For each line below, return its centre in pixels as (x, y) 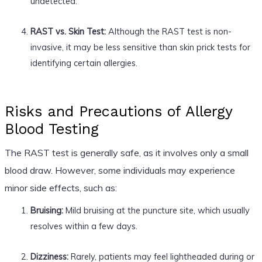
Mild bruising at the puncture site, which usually (156, 210)
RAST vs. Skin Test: (68, 31)
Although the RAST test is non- (168, 31)
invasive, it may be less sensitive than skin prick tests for (140, 47)
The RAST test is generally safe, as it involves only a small (126, 152)
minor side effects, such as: (61, 187)
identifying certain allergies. (84, 63)
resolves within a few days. (84, 226)
